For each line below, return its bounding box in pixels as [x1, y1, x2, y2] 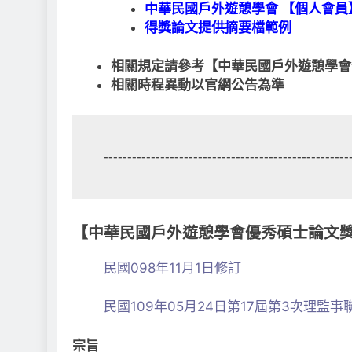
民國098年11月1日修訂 [104, 259, 241, 276]
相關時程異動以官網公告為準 [110, 77, 284, 93]
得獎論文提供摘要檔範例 [144, 19, 291, 35]
